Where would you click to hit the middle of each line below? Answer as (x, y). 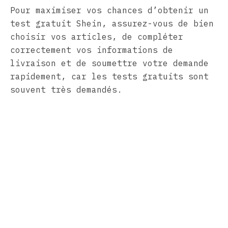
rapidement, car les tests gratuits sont (109, 77)
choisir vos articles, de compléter (97, 37)
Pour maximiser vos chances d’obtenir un (109, 10)
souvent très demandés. (66, 90)
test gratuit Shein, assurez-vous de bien (112, 24)
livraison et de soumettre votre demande (109, 63)
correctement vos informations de (92, 50)
